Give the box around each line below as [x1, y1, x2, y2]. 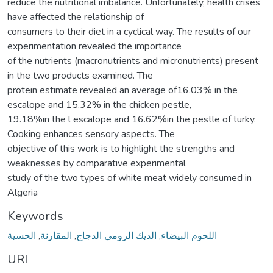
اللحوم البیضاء [161, 229, 217, 243]
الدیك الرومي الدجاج [76, 229, 157, 243]
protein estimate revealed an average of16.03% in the [7, 83, 238, 97]
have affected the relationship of [7, 10, 144, 24]
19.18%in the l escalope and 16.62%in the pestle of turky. [7, 112, 256, 126]
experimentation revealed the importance [7, 39, 182, 53]
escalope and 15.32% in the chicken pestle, [7, 97, 191, 112]
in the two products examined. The [7, 68, 153, 82]
